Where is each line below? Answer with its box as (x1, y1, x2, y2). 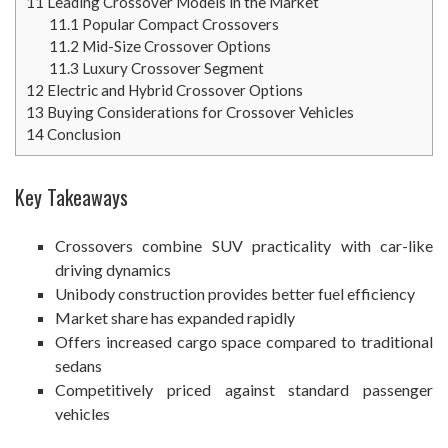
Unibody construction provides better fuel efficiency (55, 283, 415, 303)
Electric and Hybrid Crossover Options (44, 80, 303, 99)
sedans (55, 355, 102, 375)
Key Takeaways (15, 181, 128, 212)
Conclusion (44, 124, 121, 143)
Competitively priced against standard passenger (55, 379, 433, 399)
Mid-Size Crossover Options (78, 36, 271, 55)
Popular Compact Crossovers (78, 14, 279, 33)
